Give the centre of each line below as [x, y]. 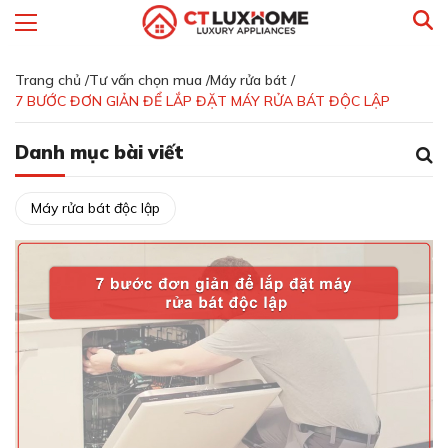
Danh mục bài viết [99, 152]
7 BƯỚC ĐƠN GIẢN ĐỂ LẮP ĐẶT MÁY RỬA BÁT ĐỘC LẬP [202, 101]
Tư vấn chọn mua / [149, 80]
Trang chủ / [52, 80]
